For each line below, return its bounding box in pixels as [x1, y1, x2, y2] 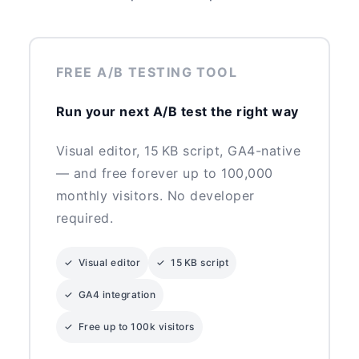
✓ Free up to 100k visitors [63, 320, 195, 333]
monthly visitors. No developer [55, 188, 255, 204]
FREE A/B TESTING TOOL [55, 63, 238, 80]
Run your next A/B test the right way [55, 103, 299, 120]
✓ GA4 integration [63, 288, 156, 301]
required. [55, 210, 114, 227]
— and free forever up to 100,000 [55, 165, 273, 182]
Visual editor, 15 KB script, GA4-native [55, 143, 301, 159]
